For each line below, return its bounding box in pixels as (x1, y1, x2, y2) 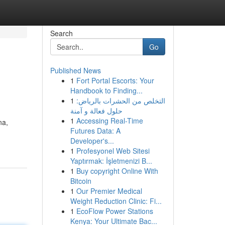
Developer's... (70, 136, 114, 146)
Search (50, 28, 73, 38)
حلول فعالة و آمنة (70, 105, 123, 116)
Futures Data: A (70, 126, 121, 136)
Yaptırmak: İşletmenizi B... (70, 156, 152, 166)
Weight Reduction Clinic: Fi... (70, 196, 162, 206)
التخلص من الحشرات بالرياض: (76, 95, 165, 105)
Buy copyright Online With (76, 166, 158, 176)
